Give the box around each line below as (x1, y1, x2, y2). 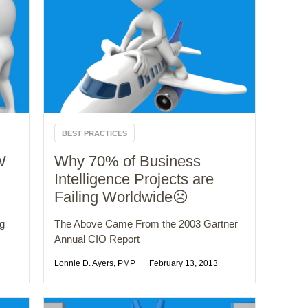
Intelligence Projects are (54, 170, 214, 188)
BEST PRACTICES (62, 129, 128, 138)
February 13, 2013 (149, 258, 219, 269)
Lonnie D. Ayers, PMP (54, 258, 136, 269)
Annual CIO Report (54, 233, 140, 245)
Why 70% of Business (54, 153, 201, 170)
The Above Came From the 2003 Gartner (54, 218, 239, 230)
